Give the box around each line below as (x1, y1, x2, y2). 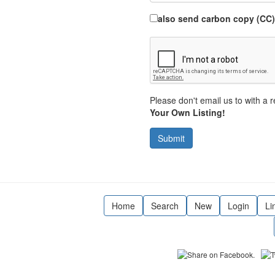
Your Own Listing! (149, 106, 225, 118)
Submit (157, 132, 185, 144)
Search (150, 199, 179, 212)
